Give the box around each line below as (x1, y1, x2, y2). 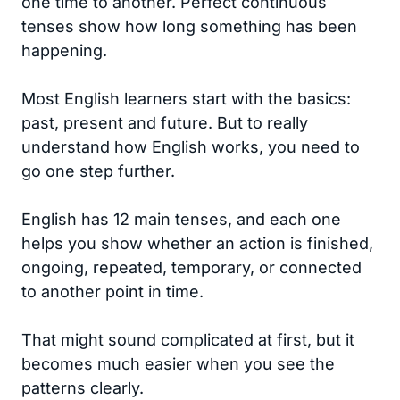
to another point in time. (21, 282, 204, 301)
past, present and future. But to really (21, 113, 308, 132)
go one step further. (21, 162, 175, 180)
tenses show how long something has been (21, 17, 357, 36)
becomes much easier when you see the (21, 354, 335, 373)
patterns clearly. (21, 379, 144, 397)
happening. (21, 41, 107, 60)
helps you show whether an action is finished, (21, 234, 373, 253)
